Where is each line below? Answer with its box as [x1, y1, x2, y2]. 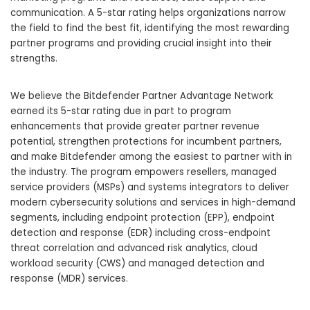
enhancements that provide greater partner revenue [10, 120, 259, 134]
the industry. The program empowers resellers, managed [10, 165, 277, 179]
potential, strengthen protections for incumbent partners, [10, 135, 282, 149]
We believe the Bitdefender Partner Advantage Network [10, 89, 273, 103]
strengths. [10, 52, 57, 66]
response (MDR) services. [10, 272, 128, 286]
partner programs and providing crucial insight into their [10, 37, 272, 51]
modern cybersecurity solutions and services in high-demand [10, 196, 295, 210]
